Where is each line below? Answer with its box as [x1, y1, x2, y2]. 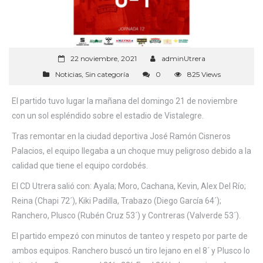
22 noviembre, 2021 [70, 53, 137, 63]
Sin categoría [85, 69, 129, 79]
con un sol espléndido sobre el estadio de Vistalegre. [12, 110, 204, 120]
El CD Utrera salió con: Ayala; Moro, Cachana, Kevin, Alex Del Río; [12, 181, 246, 191]
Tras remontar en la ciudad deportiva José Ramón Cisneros [12, 131, 231, 141]
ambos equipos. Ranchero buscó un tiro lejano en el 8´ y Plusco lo [12, 245, 250, 255]
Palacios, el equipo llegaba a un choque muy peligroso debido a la [12, 146, 251, 156]
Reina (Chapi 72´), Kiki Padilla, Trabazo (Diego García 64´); [12, 195, 221, 205]
